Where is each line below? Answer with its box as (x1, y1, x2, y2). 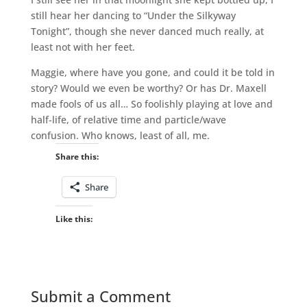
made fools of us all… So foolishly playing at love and (30, 97, 273, 110)
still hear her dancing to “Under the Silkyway (30, 8, 236, 22)
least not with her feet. (30, 40, 135, 53)
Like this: (55, 212, 93, 225)
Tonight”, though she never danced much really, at (30, 24, 264, 38)
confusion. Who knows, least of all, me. (30, 128, 210, 142)
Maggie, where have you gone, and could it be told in (30, 65, 275, 79)
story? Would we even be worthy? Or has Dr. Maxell (30, 81, 267, 95)
